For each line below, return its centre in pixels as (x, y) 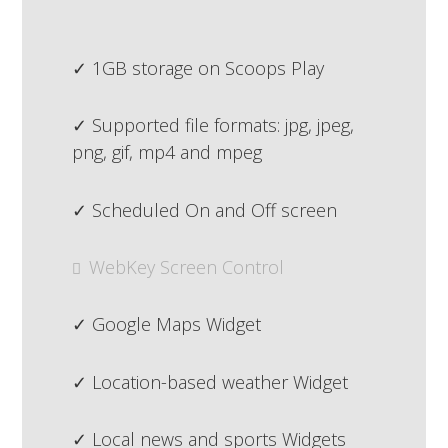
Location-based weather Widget (220, 381)
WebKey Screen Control (187, 267)
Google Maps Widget (177, 324)
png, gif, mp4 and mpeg (167, 152)
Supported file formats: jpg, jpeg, (223, 125)
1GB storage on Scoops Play (208, 68)
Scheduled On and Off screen (215, 209)
